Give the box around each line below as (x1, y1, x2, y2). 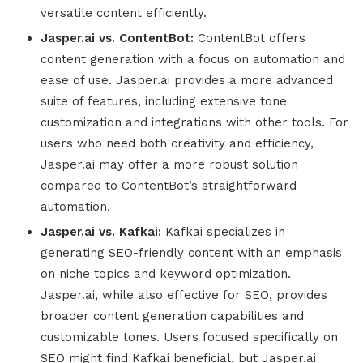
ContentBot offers (194, 31, 305, 46)
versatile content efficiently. (41, 6, 207, 21)
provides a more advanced (174, 73, 333, 88)
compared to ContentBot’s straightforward (41, 178, 297, 194)
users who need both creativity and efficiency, (41, 136, 314, 152)
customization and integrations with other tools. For (41, 115, 348, 130)
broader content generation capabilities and (41, 309, 304, 324)
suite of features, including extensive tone (41, 94, 287, 109)
